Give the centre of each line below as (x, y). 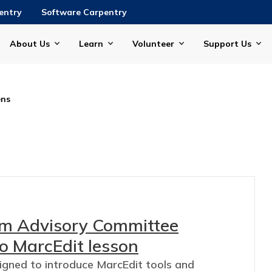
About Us (30, 44)
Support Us (227, 44)
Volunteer (153, 44)
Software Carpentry (84, 12)
